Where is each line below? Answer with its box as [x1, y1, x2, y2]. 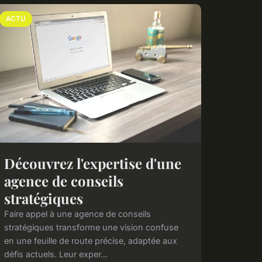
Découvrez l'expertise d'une [4, 154, 181, 173]
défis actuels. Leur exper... [4, 249, 108, 260]
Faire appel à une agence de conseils [4, 209, 151, 219]
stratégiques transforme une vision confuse [4, 222, 178, 233]
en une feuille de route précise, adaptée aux [4, 236, 177, 246]
